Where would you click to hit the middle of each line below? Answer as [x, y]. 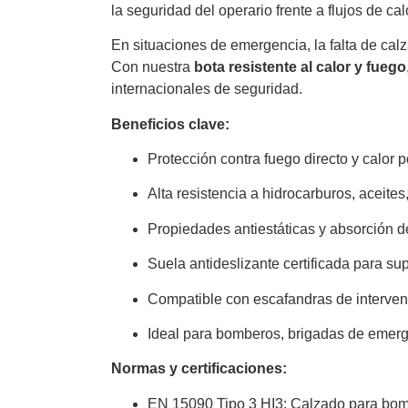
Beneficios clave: [170, 124]
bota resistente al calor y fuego [300, 67]
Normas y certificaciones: [199, 369]
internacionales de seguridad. [207, 89]
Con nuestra [153, 67]
